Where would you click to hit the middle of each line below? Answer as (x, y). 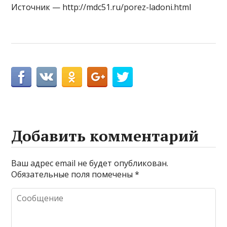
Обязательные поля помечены (73, 174)
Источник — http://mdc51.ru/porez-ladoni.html (101, 7)
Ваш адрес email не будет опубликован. (90, 163)
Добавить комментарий (105, 136)
